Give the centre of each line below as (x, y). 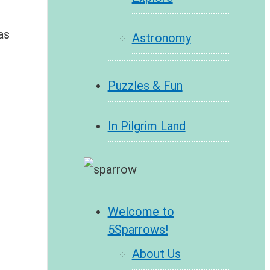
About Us (156, 254)
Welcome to (141, 212)
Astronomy (161, 38)
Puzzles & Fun (145, 86)
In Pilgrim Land (146, 126)
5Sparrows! (138, 230)
